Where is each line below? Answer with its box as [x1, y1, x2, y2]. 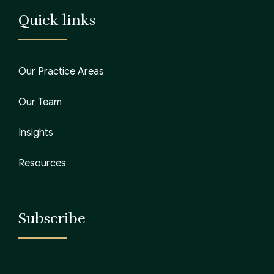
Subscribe [18, 209, 86, 228]
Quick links [18, 10, 95, 29]
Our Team [18, 95, 62, 108]
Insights [18, 126, 53, 139]
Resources [18, 157, 66, 169]
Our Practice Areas [18, 65, 104, 78]
